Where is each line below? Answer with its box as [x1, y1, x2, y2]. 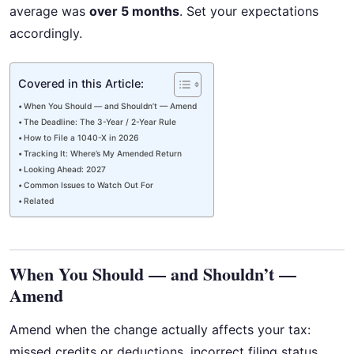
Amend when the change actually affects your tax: [9, 321, 311, 337]
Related [24, 195, 55, 205]
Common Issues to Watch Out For [24, 179, 154, 190]
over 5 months [89, 3, 179, 20]
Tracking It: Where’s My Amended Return [24, 148, 183, 158]
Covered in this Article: [18, 76, 144, 90]
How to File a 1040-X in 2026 [24, 132, 140, 142]
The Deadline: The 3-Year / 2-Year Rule [24, 116, 177, 126]
